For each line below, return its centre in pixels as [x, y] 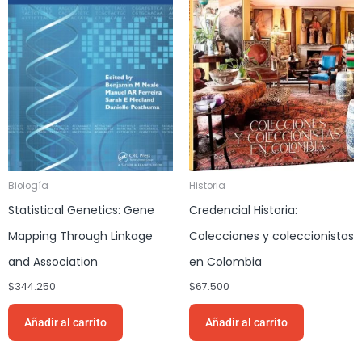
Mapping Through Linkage [80, 236]
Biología [28, 186]
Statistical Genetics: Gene [81, 210]
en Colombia [225, 262]
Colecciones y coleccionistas [271, 236]
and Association [53, 262]
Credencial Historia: [243, 210]
